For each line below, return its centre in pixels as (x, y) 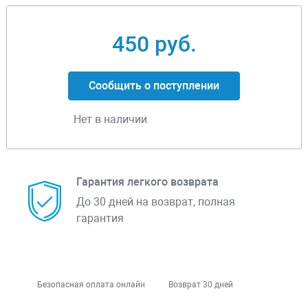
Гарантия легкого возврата (147, 182)
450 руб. (154, 44)
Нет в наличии (110, 120)
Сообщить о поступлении (154, 86)
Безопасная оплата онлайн (91, 285)
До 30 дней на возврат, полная (156, 202)
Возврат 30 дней (201, 285)
